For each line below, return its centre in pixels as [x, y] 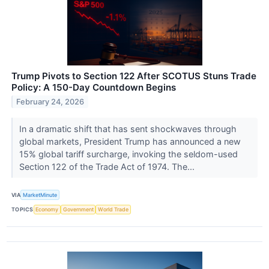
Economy [47, 210]
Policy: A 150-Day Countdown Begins [94, 87]
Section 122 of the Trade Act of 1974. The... [108, 167]
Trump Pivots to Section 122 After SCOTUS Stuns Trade [134, 76]
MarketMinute [40, 195]
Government [78, 210]
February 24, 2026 [50, 102]
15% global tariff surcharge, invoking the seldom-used [128, 154]
